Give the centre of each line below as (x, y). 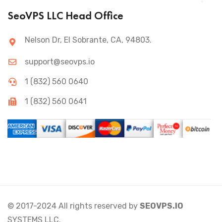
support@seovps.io (60, 62)
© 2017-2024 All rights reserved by (74, 206)
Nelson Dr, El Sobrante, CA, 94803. (88, 40)
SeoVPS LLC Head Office (65, 16)
